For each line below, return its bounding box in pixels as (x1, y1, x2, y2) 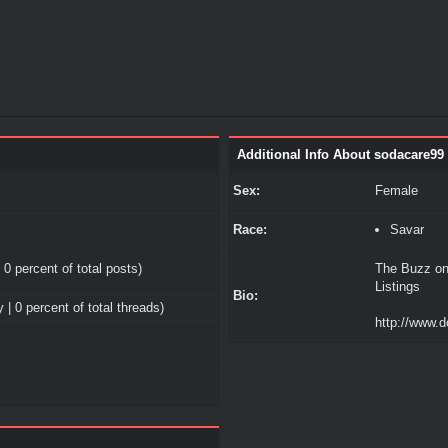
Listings (374, 279, 420, 294)
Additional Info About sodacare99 (236, 147, 444, 162)
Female (374, 183, 418, 198)
